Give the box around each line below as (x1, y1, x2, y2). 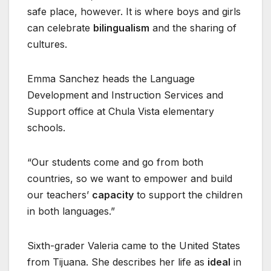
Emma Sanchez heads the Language (27, 73, 195, 85)
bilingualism (93, 22, 149, 34)
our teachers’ (27, 189, 92, 201)
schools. (27, 122, 65, 134)
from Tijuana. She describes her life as (27, 256, 207, 269)
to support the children (134, 189, 243, 201)
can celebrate (27, 22, 93, 34)
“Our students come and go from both (27, 156, 203, 169)
